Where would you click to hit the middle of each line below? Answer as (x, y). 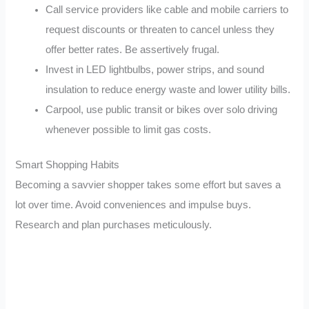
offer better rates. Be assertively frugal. (133, 49)
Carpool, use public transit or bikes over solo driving (162, 109)
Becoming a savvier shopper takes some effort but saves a (148, 185)
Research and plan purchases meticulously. (114, 225)
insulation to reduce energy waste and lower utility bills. (168, 89)
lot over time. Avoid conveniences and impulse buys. (133, 205)
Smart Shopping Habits (68, 165)
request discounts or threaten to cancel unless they (160, 29)
